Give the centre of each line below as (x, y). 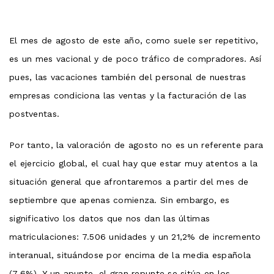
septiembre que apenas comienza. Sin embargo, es (120, 200)
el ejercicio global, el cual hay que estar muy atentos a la (134, 163)
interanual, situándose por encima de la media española (130, 255)
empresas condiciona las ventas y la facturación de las (128, 95)
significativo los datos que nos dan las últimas (110, 218)
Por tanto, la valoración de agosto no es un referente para (136, 145)
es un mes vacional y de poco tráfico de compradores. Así (135, 58)
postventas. (35, 113)
